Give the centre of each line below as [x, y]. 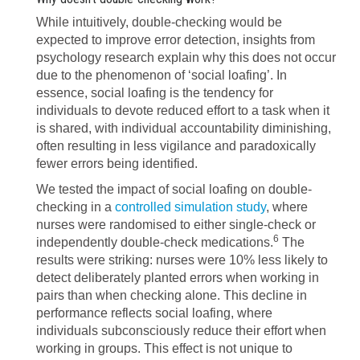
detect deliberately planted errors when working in [178, 278]
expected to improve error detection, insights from [176, 40]
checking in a [76, 207]
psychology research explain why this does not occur [186, 57]
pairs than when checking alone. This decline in [172, 295]
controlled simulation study [190, 207]
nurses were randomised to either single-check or [176, 225]
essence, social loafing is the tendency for [155, 93]
